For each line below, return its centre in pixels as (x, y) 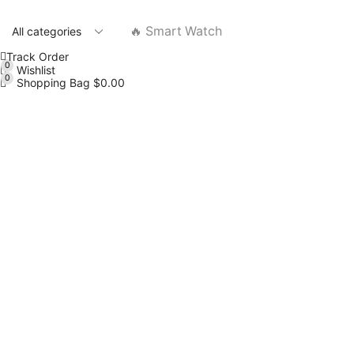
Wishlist (36, 70)
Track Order (38, 56)
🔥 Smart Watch (175, 31)
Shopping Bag (55, 82)
